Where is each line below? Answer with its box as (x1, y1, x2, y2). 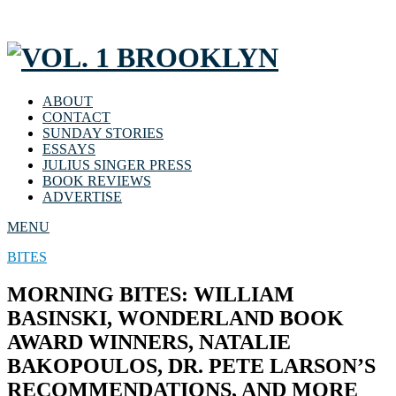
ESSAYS (42, 141, 95, 156)
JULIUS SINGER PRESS (42, 156, 192, 172)
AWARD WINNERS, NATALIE (7, 330, 291, 354)
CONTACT (42, 109, 110, 125)
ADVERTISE (42, 188, 122, 204)
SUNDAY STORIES (42, 125, 164, 141)
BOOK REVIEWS (42, 172, 151, 188)
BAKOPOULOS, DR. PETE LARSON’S (7, 354, 376, 377)
